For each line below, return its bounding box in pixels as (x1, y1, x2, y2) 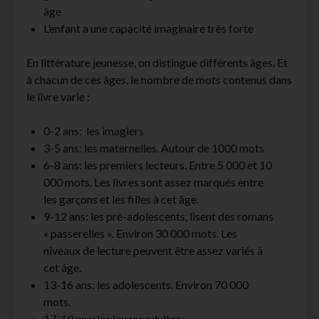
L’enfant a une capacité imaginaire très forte (43, 21, 253, 35)
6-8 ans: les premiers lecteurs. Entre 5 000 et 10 (43, 158, 272, 172)
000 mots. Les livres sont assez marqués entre (43, 175, 263, 189)
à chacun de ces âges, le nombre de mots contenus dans (26, 73, 292, 86)
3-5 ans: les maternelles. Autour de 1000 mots (43, 141, 264, 155)
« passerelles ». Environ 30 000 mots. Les (43, 226, 237, 240)
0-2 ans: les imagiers (43, 124, 144, 137)
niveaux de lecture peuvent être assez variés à (43, 244, 263, 257)
